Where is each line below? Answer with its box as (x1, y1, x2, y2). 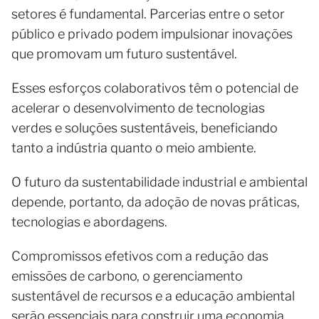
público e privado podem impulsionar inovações (11, 26, 293, 41)
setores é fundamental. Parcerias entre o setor (11, 6, 285, 21)
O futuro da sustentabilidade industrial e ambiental (11, 174, 308, 189)
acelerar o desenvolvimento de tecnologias (11, 100, 265, 115)
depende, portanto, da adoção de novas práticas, (11, 194, 300, 209)
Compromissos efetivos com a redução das (11, 248, 268, 263)
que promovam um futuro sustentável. (11, 46, 240, 61)
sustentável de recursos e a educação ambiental (11, 288, 295, 303)
